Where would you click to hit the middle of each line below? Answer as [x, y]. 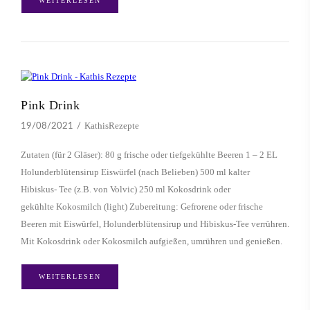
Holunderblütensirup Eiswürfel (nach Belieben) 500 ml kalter [135, 172]
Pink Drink [50, 106]
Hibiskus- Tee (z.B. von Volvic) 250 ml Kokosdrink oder [126, 190]
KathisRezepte [112, 126]
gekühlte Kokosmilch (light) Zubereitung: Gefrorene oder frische [142, 207]
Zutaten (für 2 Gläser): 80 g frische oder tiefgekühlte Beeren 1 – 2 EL [149, 155]
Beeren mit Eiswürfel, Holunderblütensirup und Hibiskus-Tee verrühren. [155, 224]
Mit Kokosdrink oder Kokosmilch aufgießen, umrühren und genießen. [152, 241]
